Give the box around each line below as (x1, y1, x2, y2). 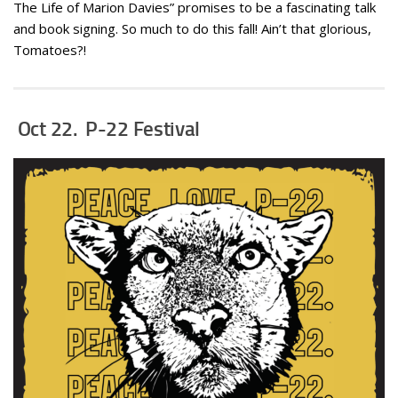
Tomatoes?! (13, 40, 86, 59)
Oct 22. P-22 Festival (17, 116, 201, 141)
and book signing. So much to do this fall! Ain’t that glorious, (13, 19, 371, 37)
